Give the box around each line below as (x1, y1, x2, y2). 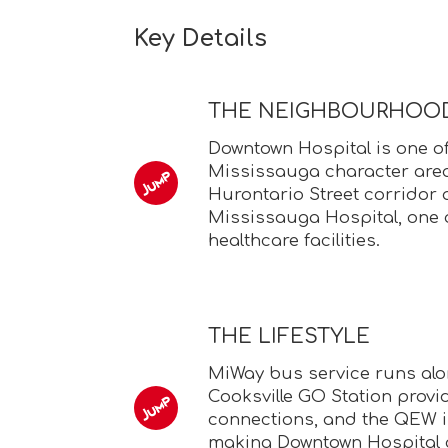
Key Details (134, 24, 268, 51)
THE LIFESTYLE (208, 324, 371, 348)
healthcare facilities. (208, 230, 381, 250)
